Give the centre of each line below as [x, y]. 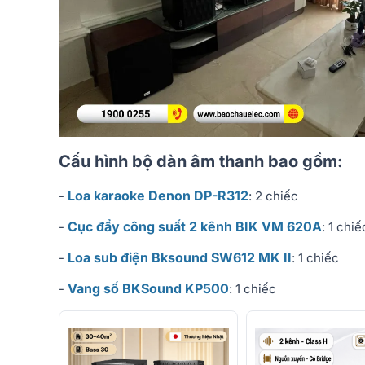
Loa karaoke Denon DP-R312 [156, 196]
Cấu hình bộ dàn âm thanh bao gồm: [201, 162]
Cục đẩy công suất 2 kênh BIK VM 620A [195, 227]
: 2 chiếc [273, 196]
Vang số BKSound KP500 [148, 289]
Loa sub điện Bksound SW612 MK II [180, 258]
